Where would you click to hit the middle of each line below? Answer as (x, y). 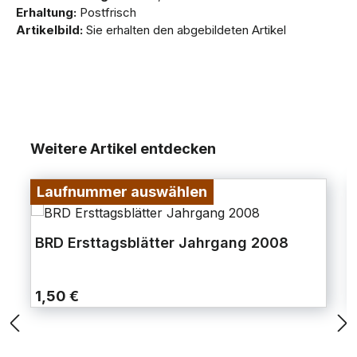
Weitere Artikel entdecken (123, 149)
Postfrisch (106, 13)
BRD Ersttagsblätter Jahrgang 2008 (162, 243)
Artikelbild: (49, 30)
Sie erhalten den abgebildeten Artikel (184, 30)
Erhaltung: (46, 13)
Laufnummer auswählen (122, 192)
